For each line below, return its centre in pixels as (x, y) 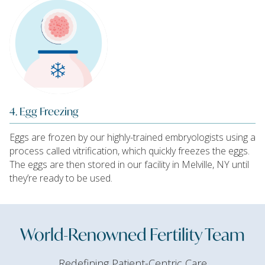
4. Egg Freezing (44, 111)
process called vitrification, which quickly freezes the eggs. (130, 151)
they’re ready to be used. (61, 178)
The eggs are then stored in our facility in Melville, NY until (129, 165)
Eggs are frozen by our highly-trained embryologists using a (132, 138)
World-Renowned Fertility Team (132, 234)
